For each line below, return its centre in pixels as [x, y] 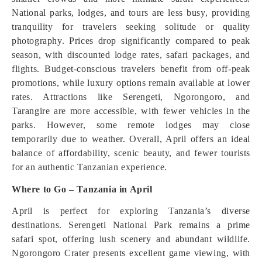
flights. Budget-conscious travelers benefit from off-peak [131, 69]
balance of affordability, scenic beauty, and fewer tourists [131, 153]
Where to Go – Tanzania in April [82, 189]
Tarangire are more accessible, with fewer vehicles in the [131, 111]
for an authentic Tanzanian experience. [89, 167]
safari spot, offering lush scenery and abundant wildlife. [131, 239]
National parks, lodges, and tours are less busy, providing [131, 13]
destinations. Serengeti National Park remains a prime [131, 225]
